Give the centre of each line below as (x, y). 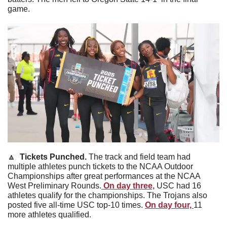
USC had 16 (178, 185)
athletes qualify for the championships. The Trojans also (107, 195)
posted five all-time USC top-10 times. (76, 205)
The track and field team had (140, 157)
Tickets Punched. (52, 157)
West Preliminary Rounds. (54, 185)
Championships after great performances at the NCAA (104, 176)
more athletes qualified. (50, 214)
